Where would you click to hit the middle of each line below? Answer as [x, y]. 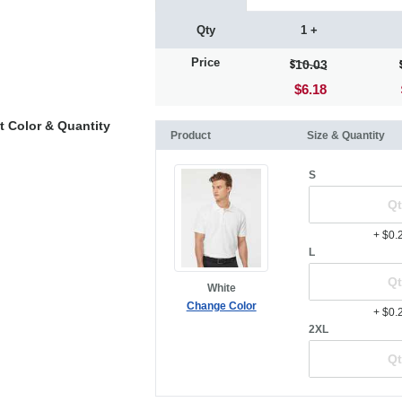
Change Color [221, 306]
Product [191, 135]
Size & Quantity [345, 135]
